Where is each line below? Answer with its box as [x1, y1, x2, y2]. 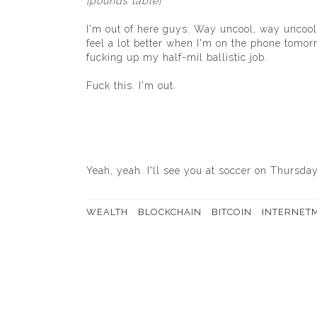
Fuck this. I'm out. [86, 80, 176, 91]
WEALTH [86, 207, 128, 217]
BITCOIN [212, 207, 252, 217]
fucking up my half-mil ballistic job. [86, 52, 267, 63]
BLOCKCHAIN [138, 207, 202, 217]
